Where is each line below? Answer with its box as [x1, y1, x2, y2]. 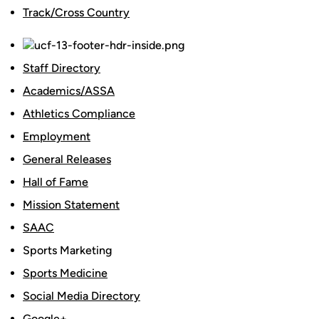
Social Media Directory [23, 289, 140, 303]
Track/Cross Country [23, 6, 130, 19]
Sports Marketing [23, 244, 112, 257]
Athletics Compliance [23, 107, 135, 120]
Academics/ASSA [23, 84, 115, 98]
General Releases [23, 152, 111, 166]
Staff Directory [23, 61, 100, 75]
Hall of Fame [23, 175, 88, 189]
